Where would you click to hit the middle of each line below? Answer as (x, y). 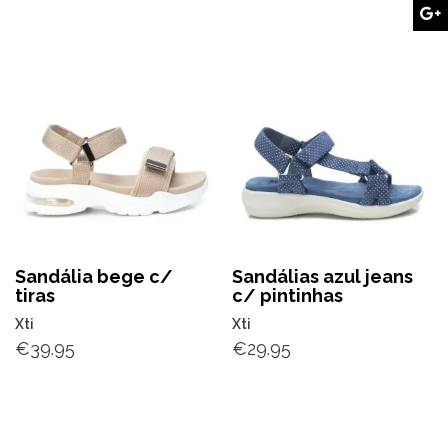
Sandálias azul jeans (323, 276)
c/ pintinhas (288, 295)
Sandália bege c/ (94, 276)
